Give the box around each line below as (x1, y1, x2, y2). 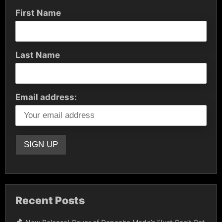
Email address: (15, 92, 77, 102)
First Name (15, 7, 61, 18)
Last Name (15, 50, 60, 60)
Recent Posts (15, 194, 85, 207)
